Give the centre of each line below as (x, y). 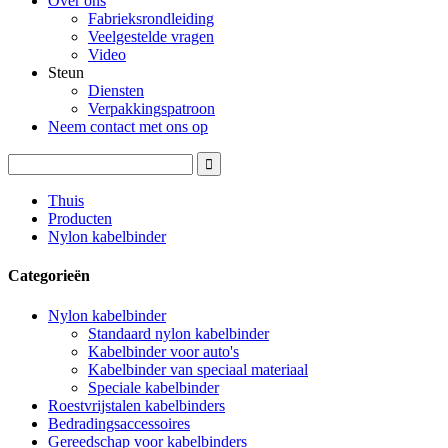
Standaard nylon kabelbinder (178, 333)
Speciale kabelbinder (153, 387)
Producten (80, 218)
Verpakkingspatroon (151, 108)
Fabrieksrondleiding (151, 18)
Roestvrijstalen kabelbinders (136, 405)
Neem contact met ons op (128, 126)
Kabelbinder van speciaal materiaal (198, 369)
